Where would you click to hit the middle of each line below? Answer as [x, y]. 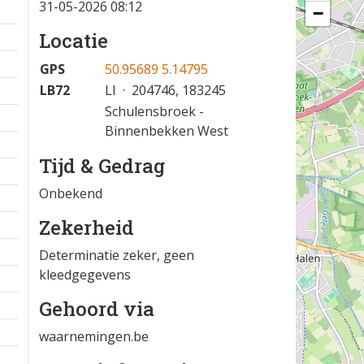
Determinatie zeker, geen [117, 255]
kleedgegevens [85, 275]
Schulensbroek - [154, 111]
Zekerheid [87, 227]
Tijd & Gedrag [102, 166]
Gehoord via [97, 309]
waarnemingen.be [94, 336]
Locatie [74, 41]
